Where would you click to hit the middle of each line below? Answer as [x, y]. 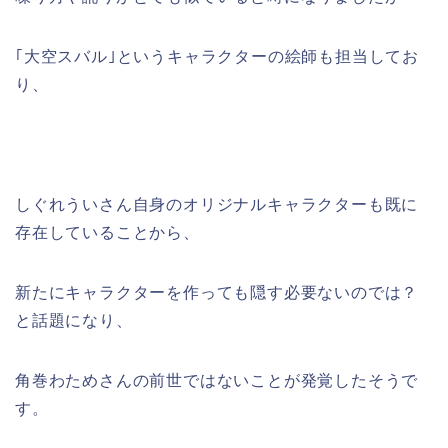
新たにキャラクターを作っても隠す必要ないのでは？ [217, 293]
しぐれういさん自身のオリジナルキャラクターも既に [217, 205]
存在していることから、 [107, 233]
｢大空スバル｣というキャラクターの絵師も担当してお [217, 57]
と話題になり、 [74, 321]
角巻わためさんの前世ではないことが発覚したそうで [217, 381]
